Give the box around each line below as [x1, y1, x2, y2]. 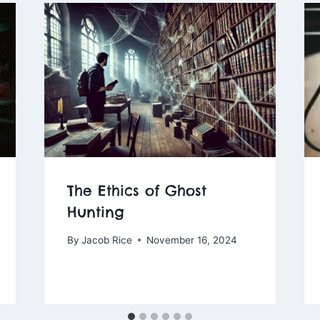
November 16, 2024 [146, 234, 237, 246]
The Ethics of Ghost [66, 181, 206, 200]
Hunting [66, 203, 124, 221]
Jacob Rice [81, 234, 132, 246]
